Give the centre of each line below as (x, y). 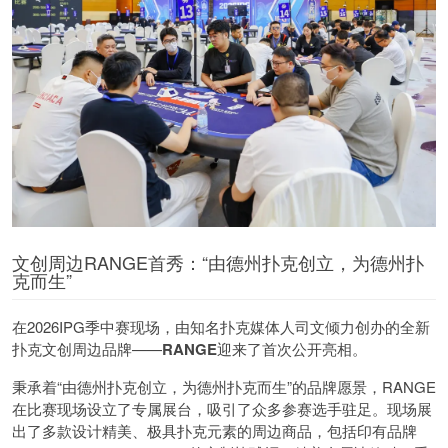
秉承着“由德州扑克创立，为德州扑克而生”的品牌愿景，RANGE (224, 387)
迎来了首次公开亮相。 (292, 349)
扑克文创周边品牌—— (87, 349)
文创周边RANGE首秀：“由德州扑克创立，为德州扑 (218, 262)
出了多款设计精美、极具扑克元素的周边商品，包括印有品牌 (214, 431)
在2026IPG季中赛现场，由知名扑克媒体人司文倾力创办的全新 (221, 327)
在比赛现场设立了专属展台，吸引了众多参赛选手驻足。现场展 (222, 409)
